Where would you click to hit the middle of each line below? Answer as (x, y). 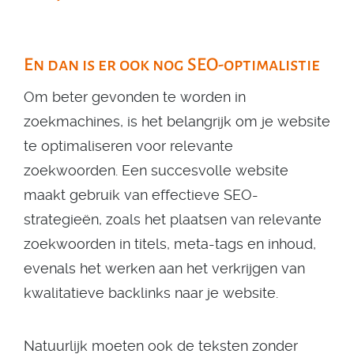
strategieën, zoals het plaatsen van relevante (173, 219)
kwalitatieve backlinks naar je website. (151, 293)
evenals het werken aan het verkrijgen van (164, 268)
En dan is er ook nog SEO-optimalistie (172, 65)
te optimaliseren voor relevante (128, 146)
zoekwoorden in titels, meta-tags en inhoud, (170, 244)
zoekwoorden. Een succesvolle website (156, 170)
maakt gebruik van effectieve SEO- (141, 195)
